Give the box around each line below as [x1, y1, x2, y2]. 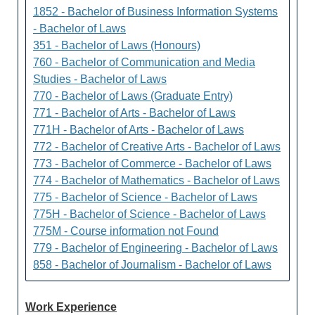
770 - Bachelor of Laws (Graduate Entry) [33, 90, 233, 102]
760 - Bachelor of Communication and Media [33, 56, 255, 68]
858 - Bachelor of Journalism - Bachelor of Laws [33, 259, 271, 271]
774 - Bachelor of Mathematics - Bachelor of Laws [33, 174, 280, 186]
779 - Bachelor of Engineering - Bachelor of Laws [33, 242, 278, 254]
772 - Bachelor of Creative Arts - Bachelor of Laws [33, 141, 281, 153]
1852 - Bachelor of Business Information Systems [33, 6, 278, 18]
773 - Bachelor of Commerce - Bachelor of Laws [33, 157, 271, 169]
